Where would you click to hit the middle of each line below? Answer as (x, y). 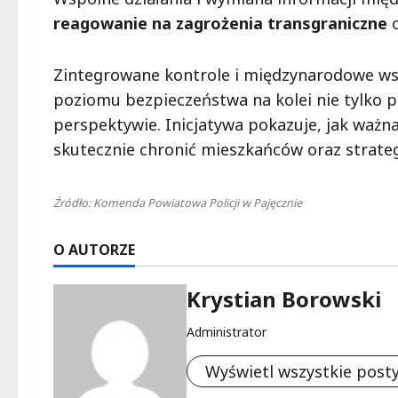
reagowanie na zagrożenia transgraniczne (220, 24)
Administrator (227, 332)
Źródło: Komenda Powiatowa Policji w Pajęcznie (178, 203)
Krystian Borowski (284, 299)
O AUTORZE (94, 250)
